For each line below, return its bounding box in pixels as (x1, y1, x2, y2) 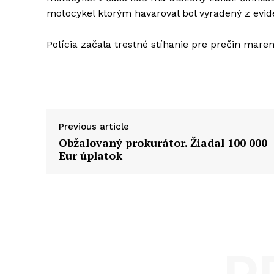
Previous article (59, 120, 129, 132)
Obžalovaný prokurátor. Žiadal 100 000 (59, 135, 267, 150)
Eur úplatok (59, 147, 122, 163)
